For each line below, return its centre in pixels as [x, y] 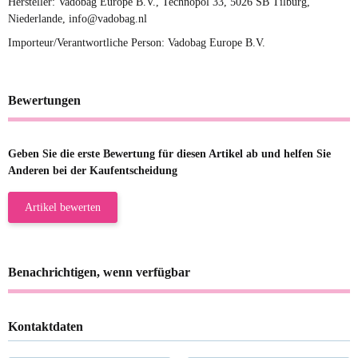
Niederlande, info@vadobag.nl [78, 19]
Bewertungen [44, 100]
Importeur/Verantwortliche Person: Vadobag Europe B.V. [137, 42]
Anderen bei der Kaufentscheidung [93, 170]
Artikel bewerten [63, 207]
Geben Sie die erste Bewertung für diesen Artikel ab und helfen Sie [169, 153]
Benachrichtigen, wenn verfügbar [99, 272]
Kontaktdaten [46, 326]
